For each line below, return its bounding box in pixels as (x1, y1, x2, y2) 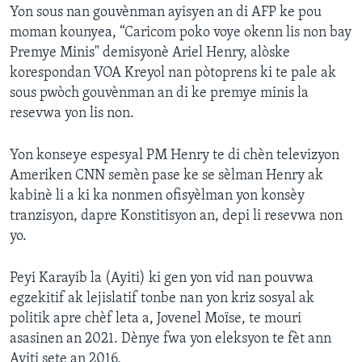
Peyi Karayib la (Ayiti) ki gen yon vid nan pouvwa (10, 271, 314, 287)
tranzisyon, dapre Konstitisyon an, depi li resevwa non (10, 208, 343, 225)
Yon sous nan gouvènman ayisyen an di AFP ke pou (10, 5, 322, 21)
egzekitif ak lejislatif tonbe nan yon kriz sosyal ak (10, 291, 314, 307)
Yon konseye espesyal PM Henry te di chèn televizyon (10, 148, 339, 164)
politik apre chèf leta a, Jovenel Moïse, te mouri (10, 311, 301, 327)
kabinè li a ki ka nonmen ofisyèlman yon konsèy (10, 188, 305, 204)
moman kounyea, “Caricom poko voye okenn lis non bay (10, 25, 351, 41)
